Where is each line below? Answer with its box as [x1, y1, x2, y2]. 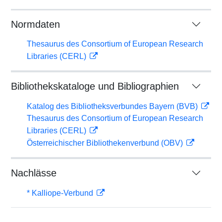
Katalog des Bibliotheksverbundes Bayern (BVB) [27, 102, 200, 111]
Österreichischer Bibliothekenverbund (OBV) [27, 139, 185, 147]
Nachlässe [11, 167, 56, 178]
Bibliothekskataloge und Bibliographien [11, 81, 179, 92]
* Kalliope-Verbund [27, 189, 95, 197]
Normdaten [11, 19, 60, 30]
